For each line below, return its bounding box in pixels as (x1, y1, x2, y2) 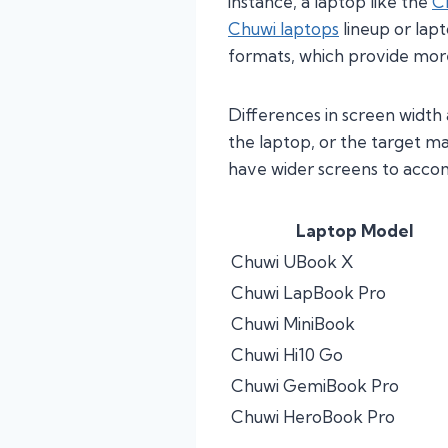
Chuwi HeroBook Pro (231, 406, 395, 428)
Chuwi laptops (228, 18, 339, 40)
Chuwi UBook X (231, 251, 353, 273)
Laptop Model (296, 220, 413, 242)
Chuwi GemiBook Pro (231, 375, 399, 397)
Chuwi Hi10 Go (231, 344, 343, 366)
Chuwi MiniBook (231, 313, 355, 335)
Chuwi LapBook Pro (231, 282, 386, 304)
